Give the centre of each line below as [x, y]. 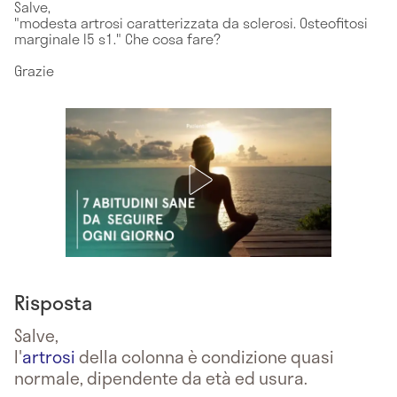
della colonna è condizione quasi [205, 356]
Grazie [34, 70]
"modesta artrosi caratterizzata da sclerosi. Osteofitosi [191, 22]
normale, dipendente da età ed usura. [161, 378]
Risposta [53, 302]
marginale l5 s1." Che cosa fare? [117, 38]
